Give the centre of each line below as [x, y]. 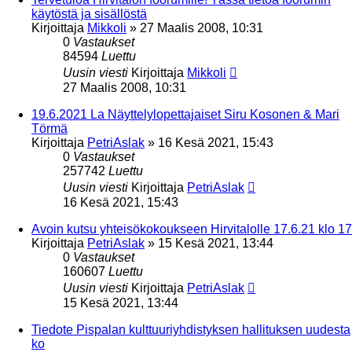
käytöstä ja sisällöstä [89, 13]
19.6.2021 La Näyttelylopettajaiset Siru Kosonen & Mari [185, 114]
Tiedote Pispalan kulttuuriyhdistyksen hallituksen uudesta [191, 329]
